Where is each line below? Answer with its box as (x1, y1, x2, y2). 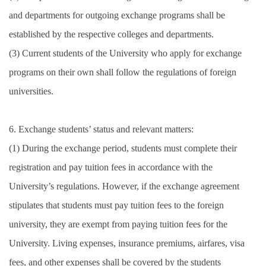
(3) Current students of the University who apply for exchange (9, 48, 242, 59)
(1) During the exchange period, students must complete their (9, 143, 237, 154)
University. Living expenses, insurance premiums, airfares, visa (9, 238, 245, 249)
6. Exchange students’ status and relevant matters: (9, 124, 194, 135)
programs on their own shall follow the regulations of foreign (9, 67, 236, 78)
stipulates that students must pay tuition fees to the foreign (9, 200, 224, 211)
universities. (9, 86, 53, 97)
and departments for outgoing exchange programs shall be (9, 10, 225, 21)
